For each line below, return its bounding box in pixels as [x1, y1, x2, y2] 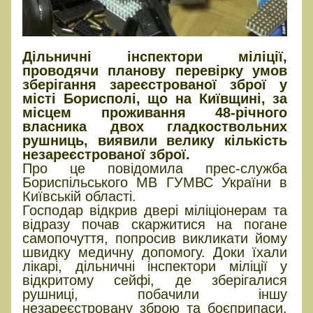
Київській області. [22, 189, 136, 205]
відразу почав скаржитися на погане [22, 217, 288, 233]
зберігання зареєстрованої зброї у [22, 77, 288, 93]
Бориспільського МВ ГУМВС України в [22, 175, 288, 191]
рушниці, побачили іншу [22, 286, 288, 303]
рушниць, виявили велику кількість [22, 133, 288, 149]
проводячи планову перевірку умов [22, 63, 288, 79]
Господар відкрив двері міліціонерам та [22, 203, 288, 219]
